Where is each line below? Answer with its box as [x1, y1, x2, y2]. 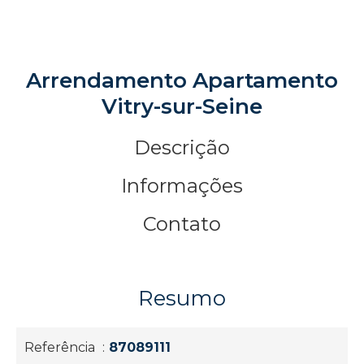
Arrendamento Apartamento [26, 67, 338, 94]
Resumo [138, 285, 226, 312]
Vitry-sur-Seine [102, 93, 262, 120]
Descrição [134, 136, 230, 160]
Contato [143, 212, 221, 236]
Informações [121, 174, 243, 198]
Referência [24, 340, 98, 356]
